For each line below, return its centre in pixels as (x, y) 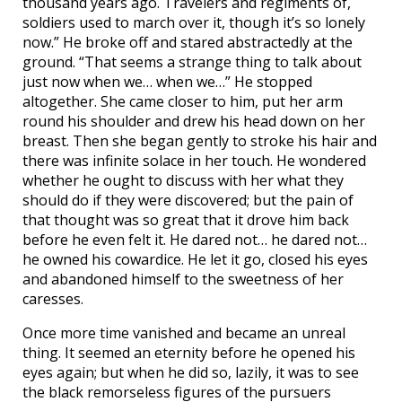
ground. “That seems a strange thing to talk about (192, 62)
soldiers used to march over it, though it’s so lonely (194, 23)
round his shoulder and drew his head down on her (194, 122)
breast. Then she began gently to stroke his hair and (200, 141)
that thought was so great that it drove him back (186, 220)
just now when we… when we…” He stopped (167, 82)
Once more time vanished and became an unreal (184, 333)
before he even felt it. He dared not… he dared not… (195, 240)
